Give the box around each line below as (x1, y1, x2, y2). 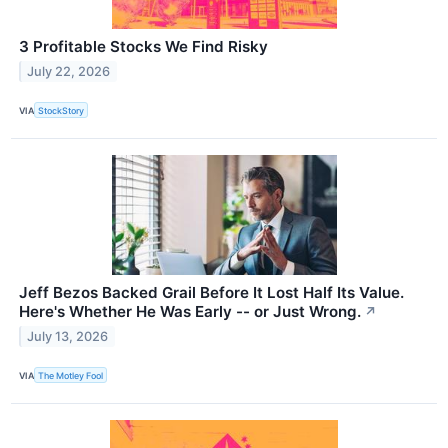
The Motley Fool (38, 369, 104, 381)
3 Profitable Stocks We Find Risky (19, 37, 268, 57)
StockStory (38, 104, 85, 116)
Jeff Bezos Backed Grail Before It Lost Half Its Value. (19, 283, 404, 303)
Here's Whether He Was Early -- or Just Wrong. (19, 302, 361, 322)
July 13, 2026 (27, 329, 109, 345)
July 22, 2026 (27, 63, 111, 79)
